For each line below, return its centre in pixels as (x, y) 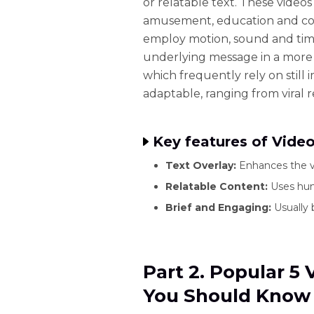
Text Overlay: (202, 165)
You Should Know (227, 295)
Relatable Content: (218, 186)
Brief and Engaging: (220, 207)
